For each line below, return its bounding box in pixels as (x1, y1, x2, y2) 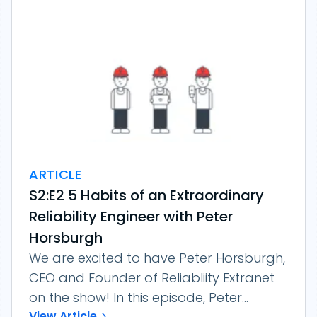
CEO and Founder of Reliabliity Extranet (29, 269, 275, 287)
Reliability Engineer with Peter (29, 207, 233, 226)
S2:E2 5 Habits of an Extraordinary (29, 185, 264, 205)
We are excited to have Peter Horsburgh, (29, 249, 285, 267)
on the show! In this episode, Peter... (29, 289, 248, 306)
